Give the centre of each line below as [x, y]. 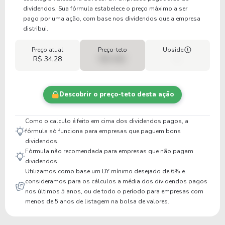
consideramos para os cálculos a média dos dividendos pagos [116, 181]
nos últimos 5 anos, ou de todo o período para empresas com [114, 191]
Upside [173, 50]
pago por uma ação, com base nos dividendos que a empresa [112, 19]
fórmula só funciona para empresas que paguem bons [103, 131]
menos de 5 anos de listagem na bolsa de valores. [97, 201]
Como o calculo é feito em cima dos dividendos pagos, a [107, 121]
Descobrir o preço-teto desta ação [117, 94]
